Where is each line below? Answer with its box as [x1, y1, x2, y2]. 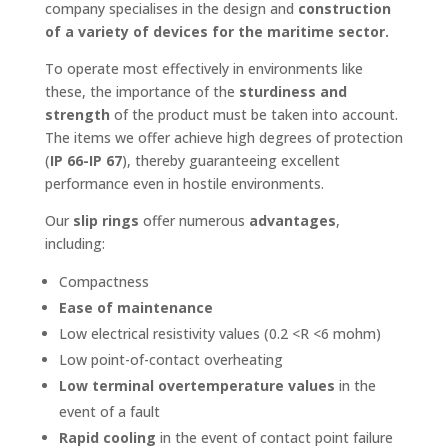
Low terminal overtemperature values [58, 375, 335, 395]
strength [44, 104, 110, 124]
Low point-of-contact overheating [58, 349, 283, 369]
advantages [248, 210, 336, 230]
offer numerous [138, 210, 249, 230]
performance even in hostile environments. [44, 173, 324, 193]
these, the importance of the [44, 81, 239, 101]
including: [44, 233, 105, 253]
